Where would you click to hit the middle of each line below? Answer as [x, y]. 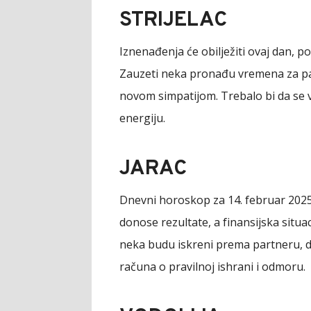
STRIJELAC [173, 20]
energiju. [142, 118]
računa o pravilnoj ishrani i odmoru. [212, 266]
